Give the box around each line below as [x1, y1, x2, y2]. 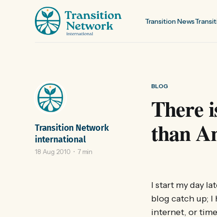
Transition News [144, 16, 195, 26]
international [35, 134, 86, 145]
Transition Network [35, 123, 109, 133]
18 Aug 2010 [35, 148, 71, 155]
